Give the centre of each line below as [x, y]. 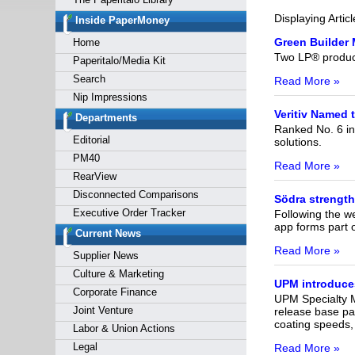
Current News [108, 233]
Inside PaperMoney [122, 20]
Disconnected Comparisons [136, 195]
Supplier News [105, 256]
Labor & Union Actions [124, 328]
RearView [94, 176]
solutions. [298, 141]
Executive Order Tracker [129, 213]
